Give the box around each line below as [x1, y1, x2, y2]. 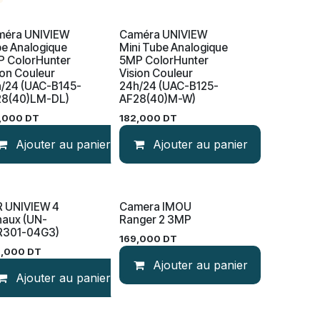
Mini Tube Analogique [119, 41, 228, 54]
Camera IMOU [119, 200, 191, 214]
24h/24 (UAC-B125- [119, 79, 219, 93]
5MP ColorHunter [119, 54, 209, 67]
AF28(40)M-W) [119, 92, 196, 106]
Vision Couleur [119, 66, 193, 80]
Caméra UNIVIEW [119, 28, 207, 41]
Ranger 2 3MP [119, 213, 191, 226]
